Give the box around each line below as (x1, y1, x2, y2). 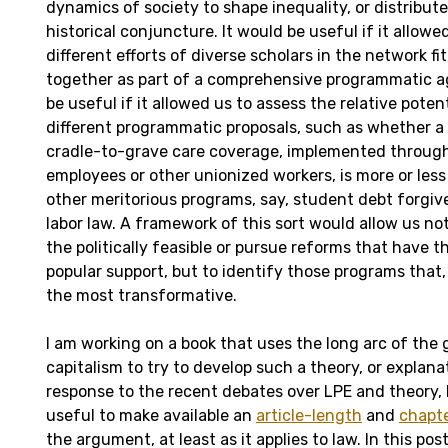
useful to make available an (46, 405, 256, 425)
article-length (256, 405, 362, 425)
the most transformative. (46, 285, 237, 305)
